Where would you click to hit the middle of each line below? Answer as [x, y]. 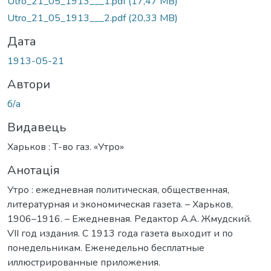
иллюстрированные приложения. [84, 262]
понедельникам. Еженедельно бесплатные [106, 248]
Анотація [34, 170]
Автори [29, 84]
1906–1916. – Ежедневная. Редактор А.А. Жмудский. [129, 219]
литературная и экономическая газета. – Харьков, [120, 204]
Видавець [37, 127]
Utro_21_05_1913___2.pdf [68, 18]
